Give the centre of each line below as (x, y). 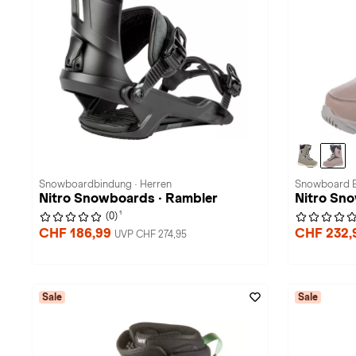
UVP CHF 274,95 (151, 234)
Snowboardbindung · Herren (105, 184)
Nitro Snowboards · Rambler (128, 198)
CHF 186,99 (77, 233)
